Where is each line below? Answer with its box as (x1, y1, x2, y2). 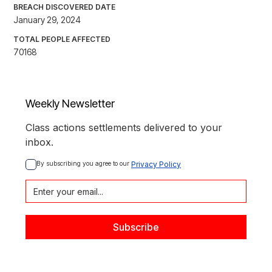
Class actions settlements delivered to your (25, 121, 222, 134)
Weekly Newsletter (25, 97, 115, 110)
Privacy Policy (131, 160, 181, 169)
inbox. (25, 136, 53, 149)
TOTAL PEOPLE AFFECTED (13, 35, 110, 44)
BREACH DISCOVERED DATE (13, 2, 115, 12)
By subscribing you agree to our (36, 160, 131, 168)
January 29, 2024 (13, 15, 81, 25)
